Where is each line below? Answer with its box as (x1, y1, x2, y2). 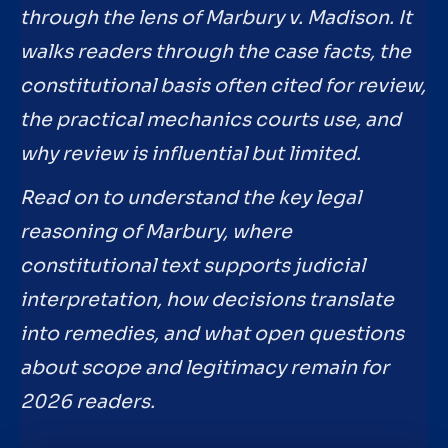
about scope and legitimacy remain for (20, 355, 389, 380)
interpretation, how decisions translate (20, 287, 394, 312)
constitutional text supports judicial (20, 253, 365, 278)
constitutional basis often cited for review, (20, 74, 426, 99)
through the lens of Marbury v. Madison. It (20, 6, 412, 31)
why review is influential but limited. (20, 142, 361, 167)
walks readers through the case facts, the (20, 40, 411, 65)
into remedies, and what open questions (20, 321, 404, 346)
